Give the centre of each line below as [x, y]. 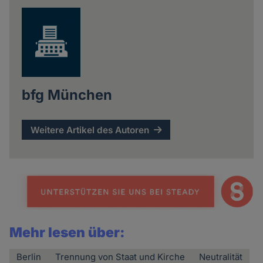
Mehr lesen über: [68, 233]
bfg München [67, 95]
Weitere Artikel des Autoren [90, 130]
